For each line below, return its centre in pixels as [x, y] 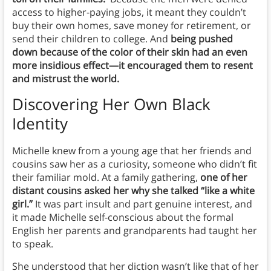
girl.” [22, 204]
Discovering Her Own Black [111, 104]
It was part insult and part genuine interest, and [142, 204]
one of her [224, 178]
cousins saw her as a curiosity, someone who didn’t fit [134, 164]
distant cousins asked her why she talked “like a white [133, 191]
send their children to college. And [91, 39]
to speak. [34, 244]
